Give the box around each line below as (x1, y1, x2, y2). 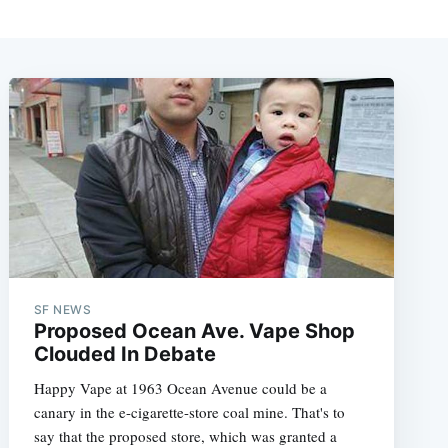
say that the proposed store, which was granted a (33, 425, 337, 446)
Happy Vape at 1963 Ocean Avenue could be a (33, 377, 327, 398)
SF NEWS (33, 301, 92, 317)
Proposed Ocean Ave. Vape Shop (33, 318, 355, 343)
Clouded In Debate (33, 341, 216, 366)
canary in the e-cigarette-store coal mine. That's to (33, 401, 345, 422)
